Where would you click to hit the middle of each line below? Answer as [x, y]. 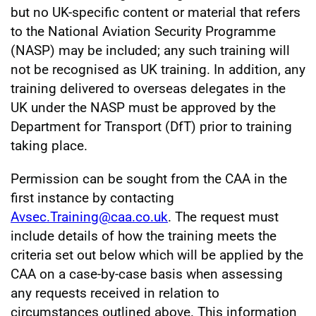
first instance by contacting [92, 197]
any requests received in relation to [115, 293]
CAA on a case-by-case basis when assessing [147, 274]
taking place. [49, 145]
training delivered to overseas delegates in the [148, 88]
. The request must [223, 217]
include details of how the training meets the [144, 236]
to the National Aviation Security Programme [143, 31]
